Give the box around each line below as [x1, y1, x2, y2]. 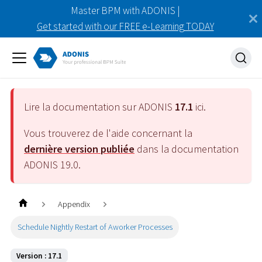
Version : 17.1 [16, 250, 62, 261]
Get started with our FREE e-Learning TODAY [36, 20, 214, 33]
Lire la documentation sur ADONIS [24, 99, 175, 113]
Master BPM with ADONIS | [70, 4, 180, 17]
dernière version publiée [24, 142, 135, 156]
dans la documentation [135, 142, 239, 156]
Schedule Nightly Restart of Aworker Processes [17, 221, 173, 232]
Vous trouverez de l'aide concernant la [24, 126, 192, 140]
